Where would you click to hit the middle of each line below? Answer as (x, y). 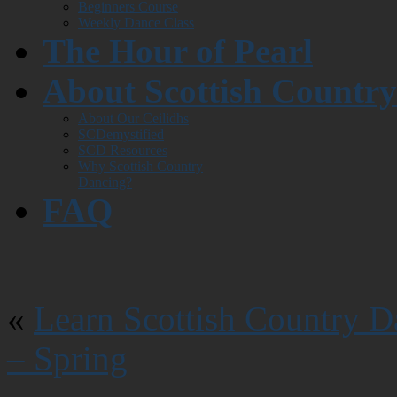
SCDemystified (121, 134)
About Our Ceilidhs (133, 118)
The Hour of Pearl (178, 51)
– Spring (67, 358)
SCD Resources (123, 150)
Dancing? (105, 182)
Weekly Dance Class (136, 23)
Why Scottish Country (140, 166)
